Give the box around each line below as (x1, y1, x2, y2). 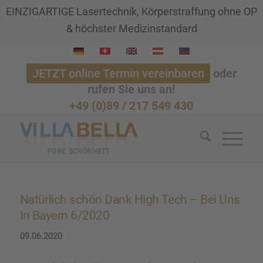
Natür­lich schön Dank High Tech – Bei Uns (19, 193, 240, 207)
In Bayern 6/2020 (19, 208, 110, 222)
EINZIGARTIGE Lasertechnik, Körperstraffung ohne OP (6, 5, 257, 18)
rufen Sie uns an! (87, 82, 176, 96)
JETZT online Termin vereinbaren (32, 66, 204, 80)
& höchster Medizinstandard (66, 22, 197, 35)
